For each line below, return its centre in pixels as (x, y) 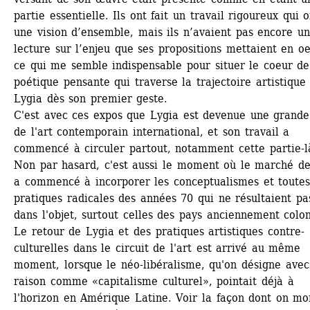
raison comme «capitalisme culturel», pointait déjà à (154, 281)
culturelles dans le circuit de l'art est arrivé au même (157, 248)
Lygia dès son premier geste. (91, 99)
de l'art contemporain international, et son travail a (152, 132)
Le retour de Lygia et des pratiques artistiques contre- (159, 231)
